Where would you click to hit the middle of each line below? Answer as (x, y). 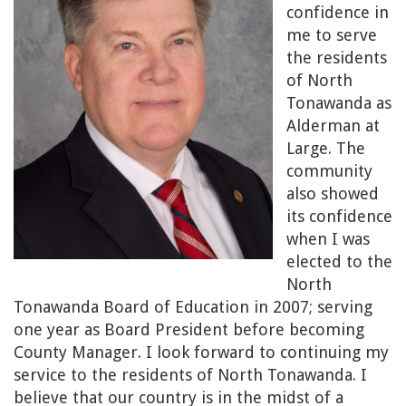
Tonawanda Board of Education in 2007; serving (193, 307)
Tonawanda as (339, 103)
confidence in (338, 12)
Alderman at (333, 126)
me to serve (332, 35)
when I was (328, 239)
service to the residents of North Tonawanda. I (190, 375)
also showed (333, 193)
